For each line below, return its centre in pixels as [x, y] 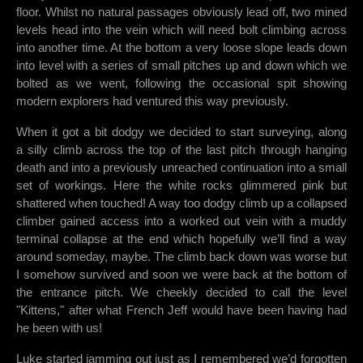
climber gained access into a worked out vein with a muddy [181, 221]
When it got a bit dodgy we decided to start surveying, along [181, 132]
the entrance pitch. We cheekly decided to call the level [181, 293]
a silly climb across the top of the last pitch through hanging [181, 150]
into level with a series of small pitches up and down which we [181, 66]
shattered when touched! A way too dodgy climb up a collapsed [181, 203]
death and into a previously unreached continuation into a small [181, 168]
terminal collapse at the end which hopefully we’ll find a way [181, 239]
